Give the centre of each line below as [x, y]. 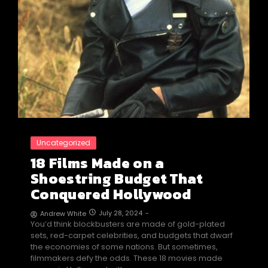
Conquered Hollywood [111, 194]
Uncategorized [63, 143]
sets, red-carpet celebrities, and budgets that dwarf [132, 236]
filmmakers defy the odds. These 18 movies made [127, 258]
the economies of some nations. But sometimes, [124, 247]
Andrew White [63, 214]
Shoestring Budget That [117, 179]
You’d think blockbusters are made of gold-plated [128, 224]
